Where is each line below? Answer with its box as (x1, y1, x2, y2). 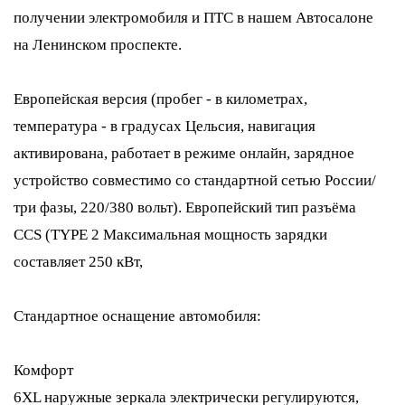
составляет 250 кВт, (14, 253, 146, 270)
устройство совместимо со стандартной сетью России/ (14, 172, 376, 189)
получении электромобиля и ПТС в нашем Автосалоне (14, 9, 373, 26)
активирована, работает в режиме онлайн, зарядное (14, 145, 354, 162)
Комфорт (14, 362, 73, 379)
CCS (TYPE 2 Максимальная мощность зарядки (14, 226, 327, 243)
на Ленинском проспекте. (14, 36, 182, 53)
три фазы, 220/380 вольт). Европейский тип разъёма (14, 199, 356, 216)
